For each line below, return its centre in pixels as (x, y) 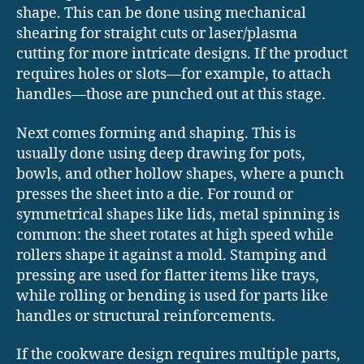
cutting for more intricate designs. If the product (182, 54)
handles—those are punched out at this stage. (171, 95)
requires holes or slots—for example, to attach (173, 75)
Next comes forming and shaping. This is (156, 133)
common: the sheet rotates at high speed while (175, 235)
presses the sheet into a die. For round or (155, 194)
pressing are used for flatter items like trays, (168, 275)
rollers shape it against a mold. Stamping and (171, 255)
